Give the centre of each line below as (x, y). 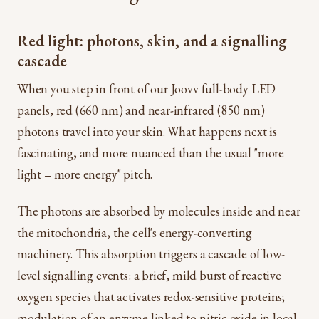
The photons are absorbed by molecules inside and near (159, 211)
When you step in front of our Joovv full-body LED (147, 89)
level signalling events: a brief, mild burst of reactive (149, 275)
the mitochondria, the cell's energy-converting (135, 232)
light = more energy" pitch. (85, 174)
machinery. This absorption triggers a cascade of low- (151, 254)
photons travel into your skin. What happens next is (147, 131)
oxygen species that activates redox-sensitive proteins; (151, 297)
